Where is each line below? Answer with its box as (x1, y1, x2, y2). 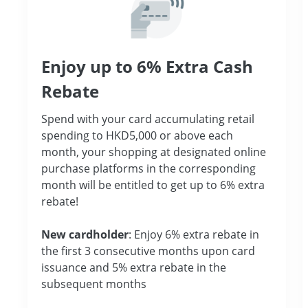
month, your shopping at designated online (41, 144, 266, 159)
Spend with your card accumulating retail (41, 111, 254, 126)
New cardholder (41, 226, 129, 242)
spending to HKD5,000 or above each (41, 127, 233, 143)
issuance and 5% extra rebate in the (41, 259, 226, 275)
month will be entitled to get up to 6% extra (41, 177, 265, 192)
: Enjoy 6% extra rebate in (129, 226, 259, 242)
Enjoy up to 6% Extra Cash (41, 54, 253, 78)
